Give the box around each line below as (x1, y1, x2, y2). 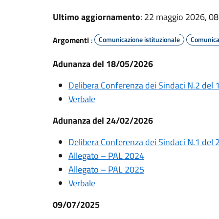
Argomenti (53, 34, 89, 46)
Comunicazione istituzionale (99, 34, 180, 44)
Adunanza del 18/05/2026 (53, 57, 153, 70)
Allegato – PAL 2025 (68, 163, 144, 176)
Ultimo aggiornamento (53, 10, 140, 23)
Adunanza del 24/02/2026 (53, 114, 153, 127)
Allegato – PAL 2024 (68, 149, 144, 162)
